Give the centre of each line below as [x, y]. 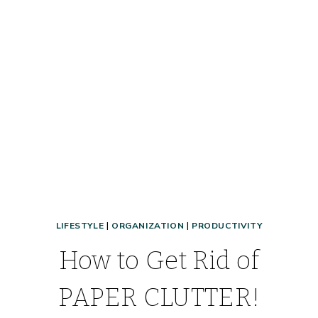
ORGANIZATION [148, 226]
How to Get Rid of [159, 261]
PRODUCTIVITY [227, 226]
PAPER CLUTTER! [159, 298]
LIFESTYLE [80, 226]
